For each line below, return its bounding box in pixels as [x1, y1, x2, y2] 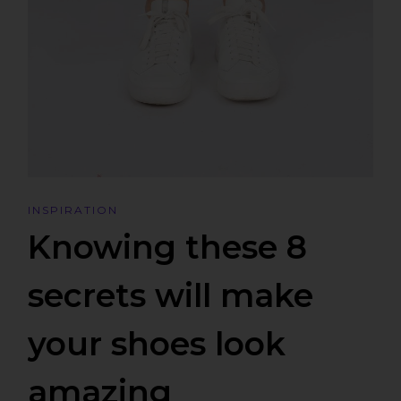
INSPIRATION [28, 202, 119, 217]
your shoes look [28, 323, 286, 363]
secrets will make [28, 275, 314, 315]
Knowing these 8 [28, 226, 308, 267]
